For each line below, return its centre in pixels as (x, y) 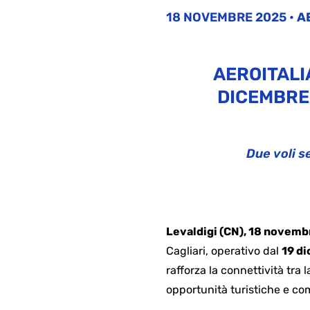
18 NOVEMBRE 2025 (228, 17)
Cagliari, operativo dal (224, 250)
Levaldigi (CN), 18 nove (229, 231)
